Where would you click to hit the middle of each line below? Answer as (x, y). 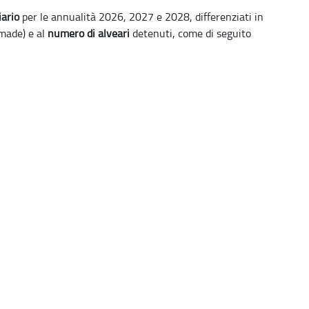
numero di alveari (89, 33)
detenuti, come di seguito (190, 33)
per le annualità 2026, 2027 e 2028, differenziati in (141, 17)
